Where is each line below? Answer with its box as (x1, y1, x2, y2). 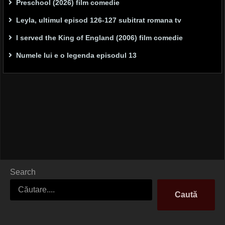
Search (10, 167, 36, 176)
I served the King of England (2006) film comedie (16, 34, 183, 42)
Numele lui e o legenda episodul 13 (16, 51, 137, 60)
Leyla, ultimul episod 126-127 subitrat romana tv (16, 16, 181, 25)
